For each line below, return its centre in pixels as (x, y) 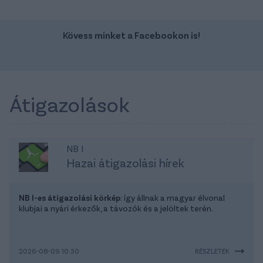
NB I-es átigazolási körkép (70, 198)
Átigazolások (70, 104)
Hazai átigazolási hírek (125, 163)
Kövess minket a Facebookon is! (131, 35)
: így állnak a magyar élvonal (173, 198)
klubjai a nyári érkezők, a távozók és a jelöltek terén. (116, 208)
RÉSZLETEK (212, 251)
